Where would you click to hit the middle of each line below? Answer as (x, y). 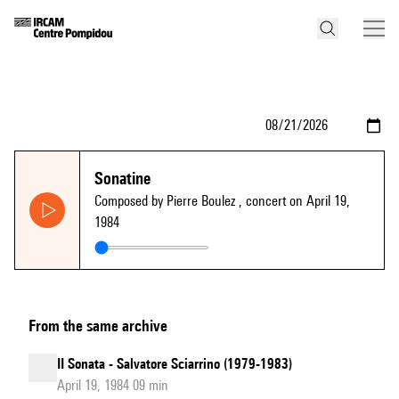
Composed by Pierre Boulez (167, 201)
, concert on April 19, (294, 201)
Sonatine (122, 178)
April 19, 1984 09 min (113, 385)
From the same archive (98, 326)
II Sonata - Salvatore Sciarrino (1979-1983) (175, 364)
